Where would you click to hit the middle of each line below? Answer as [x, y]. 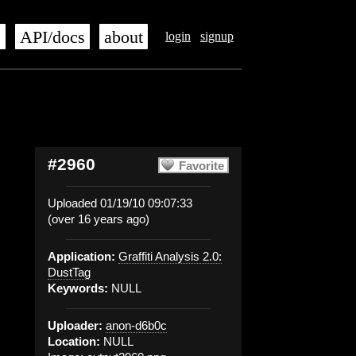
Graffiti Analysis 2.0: [170, 256]
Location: [74, 341]
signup [217, 36]
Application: [81, 256]
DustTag [69, 272]
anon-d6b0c [136, 325]
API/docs [52, 37]
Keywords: [78, 288]
